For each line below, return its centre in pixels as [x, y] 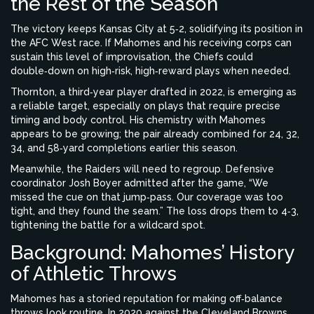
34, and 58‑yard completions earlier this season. [124, 148]
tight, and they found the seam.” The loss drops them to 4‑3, [155, 211]
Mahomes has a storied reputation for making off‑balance [146, 299]
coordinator [40, 183]
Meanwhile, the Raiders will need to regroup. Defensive [142, 169]
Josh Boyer [95, 183]
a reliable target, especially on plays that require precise [145, 106]
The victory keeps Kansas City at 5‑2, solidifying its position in [157, 29]
